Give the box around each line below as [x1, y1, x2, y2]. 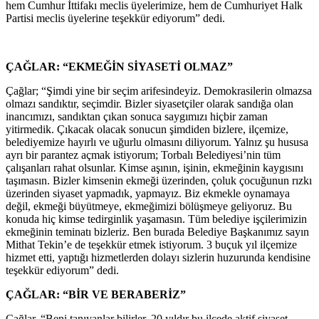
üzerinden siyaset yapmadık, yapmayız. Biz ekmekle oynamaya [6, 187, 290, 199]
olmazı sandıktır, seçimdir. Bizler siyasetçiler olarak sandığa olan [6, 97, 293, 110]
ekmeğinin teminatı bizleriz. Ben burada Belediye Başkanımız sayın [6, 225, 309, 238]
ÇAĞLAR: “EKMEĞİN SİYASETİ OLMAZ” [6, 60, 233, 73]
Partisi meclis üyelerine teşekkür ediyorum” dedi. [6, 11, 225, 24]
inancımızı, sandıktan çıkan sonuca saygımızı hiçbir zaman [6, 110, 268, 122]
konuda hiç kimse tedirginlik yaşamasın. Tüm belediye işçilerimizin [6, 212, 307, 225]
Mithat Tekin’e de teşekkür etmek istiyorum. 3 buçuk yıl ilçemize [6, 238, 297, 251]
